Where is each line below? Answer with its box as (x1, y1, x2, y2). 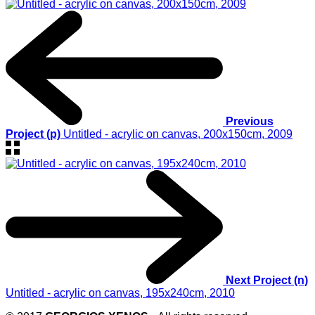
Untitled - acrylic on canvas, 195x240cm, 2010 (6, 287, 235, 300)
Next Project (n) (226, 274, 309, 287)
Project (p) (6, 127, 63, 140)
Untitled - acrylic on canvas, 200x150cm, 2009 (63, 127, 292, 140)
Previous (226, 115, 274, 127)
